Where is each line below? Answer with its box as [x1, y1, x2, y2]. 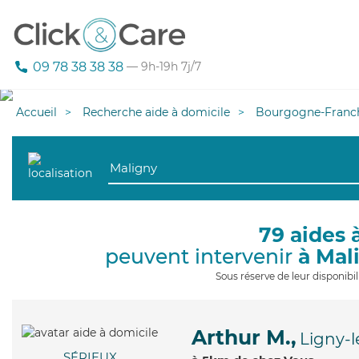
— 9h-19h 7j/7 [123, 59, 201, 75]
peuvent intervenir [105, 244, 298, 268]
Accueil [16, 105, 57, 119]
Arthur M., [192, 325, 296, 349]
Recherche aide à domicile [83, 105, 230, 119]
